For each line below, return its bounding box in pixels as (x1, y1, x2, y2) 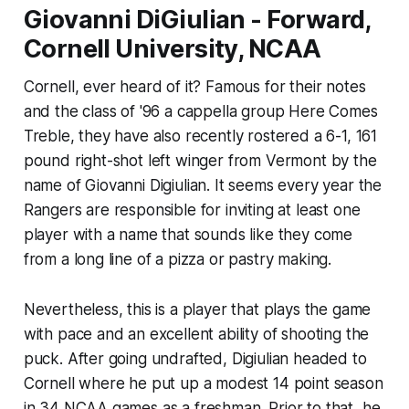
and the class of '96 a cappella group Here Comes (23, 102, 378, 121)
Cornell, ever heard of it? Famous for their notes (23, 78, 366, 97)
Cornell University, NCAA (23, 34, 321, 65)
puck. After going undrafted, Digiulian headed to (23, 350, 367, 369)
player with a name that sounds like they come (23, 225, 353, 245)
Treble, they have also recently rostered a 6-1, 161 (23, 127, 378, 146)
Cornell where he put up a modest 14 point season (23, 374, 383, 393)
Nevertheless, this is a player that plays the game (23, 300, 372, 320)
